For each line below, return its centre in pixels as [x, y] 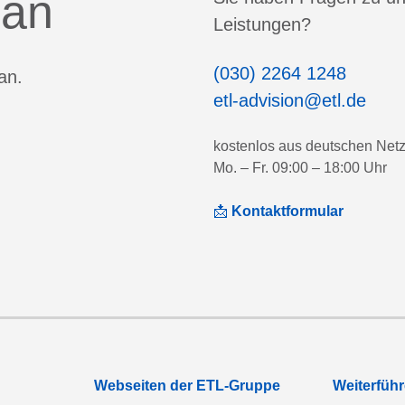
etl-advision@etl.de [290, 100]
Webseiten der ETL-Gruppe [187, 386]
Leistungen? [262, 24]
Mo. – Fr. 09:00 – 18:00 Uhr [300, 168]
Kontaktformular [286, 211]
